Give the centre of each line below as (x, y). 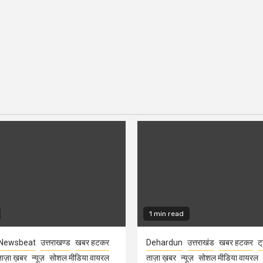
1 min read (166, 214)
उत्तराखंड (201, 243)
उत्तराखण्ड (55, 243)
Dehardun (164, 243)
